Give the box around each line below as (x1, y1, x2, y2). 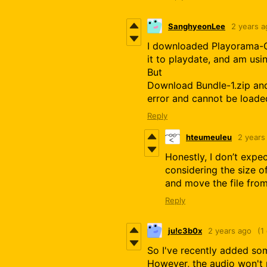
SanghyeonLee (168, 21, 225, 31)
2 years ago (208, 225, 252, 235)
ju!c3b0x (168, 225, 202, 235)
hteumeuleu (186, 132, 232, 142)
